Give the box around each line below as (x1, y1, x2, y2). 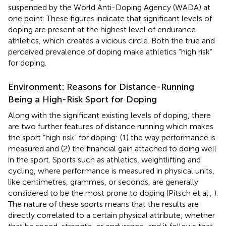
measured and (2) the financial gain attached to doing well (8, 143, 216, 153)
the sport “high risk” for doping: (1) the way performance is (8, 132, 215, 142)
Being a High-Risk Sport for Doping (8, 93, 157, 105)
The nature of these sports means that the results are (8, 199, 199, 209)
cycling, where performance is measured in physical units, (8, 165, 214, 176)
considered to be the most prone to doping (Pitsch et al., (8, 188, 214, 198)
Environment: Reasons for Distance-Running (8, 81, 194, 92)
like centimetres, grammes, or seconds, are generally (8, 177, 198, 187)
